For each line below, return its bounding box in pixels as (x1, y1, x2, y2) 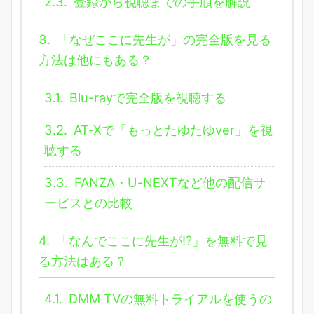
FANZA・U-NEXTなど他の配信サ (71, 175, 266, 191)
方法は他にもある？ (39, 52, 152, 68)
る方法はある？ (39, 253, 127, 269)
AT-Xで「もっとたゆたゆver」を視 (70, 122, 273, 138)
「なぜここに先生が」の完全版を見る (53, 32, 271, 48)
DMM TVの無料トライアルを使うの (65, 291, 272, 307)
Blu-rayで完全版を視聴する (66, 90, 226, 106)
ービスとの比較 (44, 195, 132, 211)
